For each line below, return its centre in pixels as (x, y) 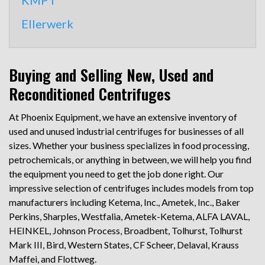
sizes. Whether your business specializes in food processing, (129, 145)
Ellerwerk (47, 24)
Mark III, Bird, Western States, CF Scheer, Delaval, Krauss (124, 245)
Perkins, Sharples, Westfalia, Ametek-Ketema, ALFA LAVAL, (129, 216)
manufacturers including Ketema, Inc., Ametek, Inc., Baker (125, 202)
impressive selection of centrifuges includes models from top (131, 188)
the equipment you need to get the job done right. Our (116, 174)
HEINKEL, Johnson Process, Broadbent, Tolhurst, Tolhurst (126, 230)
